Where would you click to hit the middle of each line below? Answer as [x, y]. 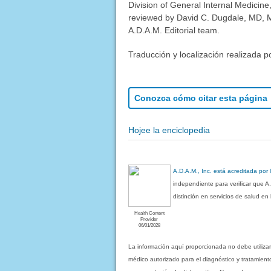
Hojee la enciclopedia [169, 130]
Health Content [149, 213]
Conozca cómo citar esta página [201, 98]
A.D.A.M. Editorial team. [174, 30]
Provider [149, 219]
